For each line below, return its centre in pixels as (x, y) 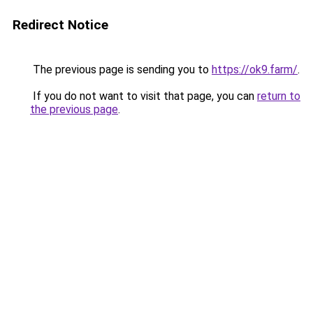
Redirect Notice (60, 25)
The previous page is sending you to (121, 70)
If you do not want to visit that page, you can (144, 96)
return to (279, 96)
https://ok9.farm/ (255, 70)
